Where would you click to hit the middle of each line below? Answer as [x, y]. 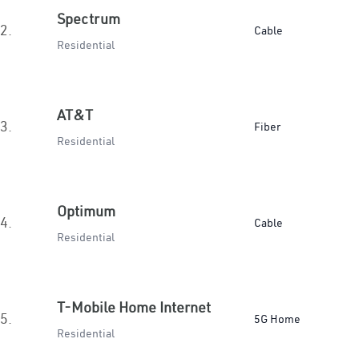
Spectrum [89, 19]
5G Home [277, 319]
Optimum [86, 211]
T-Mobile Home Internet [134, 307]
